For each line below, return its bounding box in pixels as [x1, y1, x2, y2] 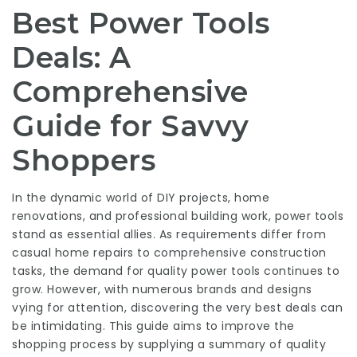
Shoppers [12, 143, 155, 178]
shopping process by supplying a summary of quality [12, 336, 326, 352]
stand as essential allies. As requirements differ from [12, 226, 326, 242]
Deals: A [12, 40, 131, 75]
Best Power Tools [12, 6, 269, 41]
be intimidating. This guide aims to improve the [12, 318, 295, 334]
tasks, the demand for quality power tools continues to [12, 263, 339, 279]
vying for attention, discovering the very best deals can [12, 300, 343, 316]
